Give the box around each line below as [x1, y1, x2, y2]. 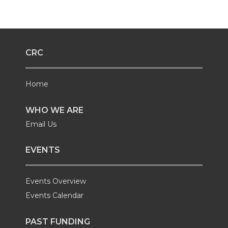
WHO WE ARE [25, 105, 83, 116]
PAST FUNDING [25, 217, 90, 226]
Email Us [25, 120, 56, 129]
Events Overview [25, 176, 86, 186]
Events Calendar [25, 190, 83, 200]
